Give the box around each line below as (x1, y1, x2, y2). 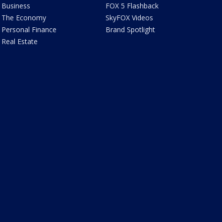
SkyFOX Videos (106, 13, 154, 23)
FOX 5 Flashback (106, 1, 159, 11)
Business (1, 1, 30, 11)
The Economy (1, 13, 46, 23)
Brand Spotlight (106, 25, 156, 35)
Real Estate (1, 37, 38, 47)
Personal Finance (1, 25, 56, 35)
